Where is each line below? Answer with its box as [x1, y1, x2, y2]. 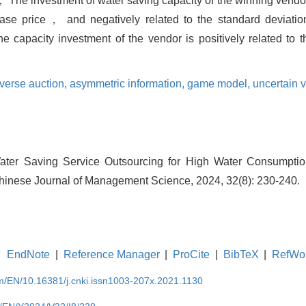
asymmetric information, [70, 77, 187, 89]
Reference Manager [63, 248, 160, 260]
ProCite [173, 248, 210, 260]
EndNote [7, 248, 51, 260]
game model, [187, 77, 253, 89]
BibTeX [223, 248, 259, 260]
